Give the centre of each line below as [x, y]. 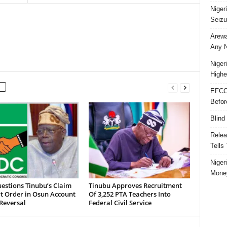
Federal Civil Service [120, 203]
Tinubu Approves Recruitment [135, 185]
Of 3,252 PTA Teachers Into [129, 194]
